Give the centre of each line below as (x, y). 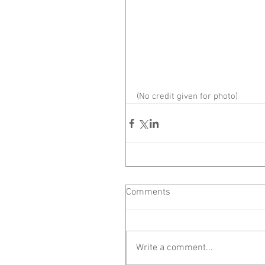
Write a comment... (174, 248)
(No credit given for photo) (187, 96)
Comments (148, 192)
